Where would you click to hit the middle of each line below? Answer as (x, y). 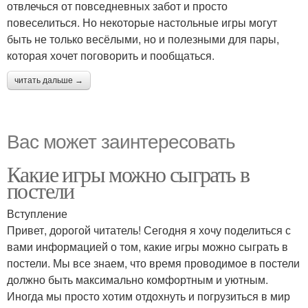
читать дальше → (49, 80)
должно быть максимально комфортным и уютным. (137, 279)
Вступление (37, 213)
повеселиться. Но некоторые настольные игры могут (142, 22)
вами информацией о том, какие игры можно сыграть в (147, 246)
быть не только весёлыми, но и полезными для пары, (143, 39)
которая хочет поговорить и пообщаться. (111, 55)
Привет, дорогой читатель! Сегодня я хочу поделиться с (149, 230)
